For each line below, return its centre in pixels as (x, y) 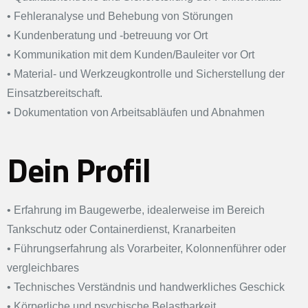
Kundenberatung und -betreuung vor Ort (111, 36)
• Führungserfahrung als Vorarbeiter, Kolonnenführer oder (146, 249)
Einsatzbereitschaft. (55, 93)
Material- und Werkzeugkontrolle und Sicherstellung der (149, 74)
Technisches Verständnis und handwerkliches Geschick (149, 287)
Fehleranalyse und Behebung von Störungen (123, 16)
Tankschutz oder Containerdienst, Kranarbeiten (121, 230)
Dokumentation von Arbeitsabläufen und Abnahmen (139, 113)
